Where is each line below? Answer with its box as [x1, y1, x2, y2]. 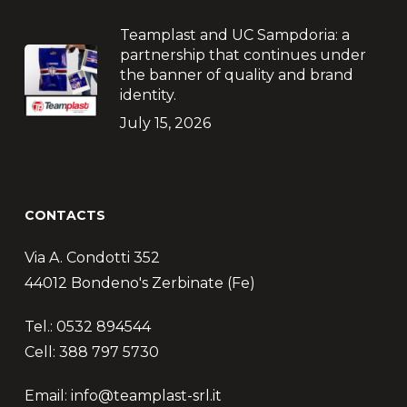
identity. [119, 86, 176, 104]
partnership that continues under [119, 46, 366, 64]
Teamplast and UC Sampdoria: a [119, 26, 350, 44]
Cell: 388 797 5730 [24, 343, 159, 361]
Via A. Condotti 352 [24, 249, 160, 266]
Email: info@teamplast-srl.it [24, 387, 222, 404]
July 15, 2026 [119, 114, 211, 132]
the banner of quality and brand [119, 66, 353, 84]
